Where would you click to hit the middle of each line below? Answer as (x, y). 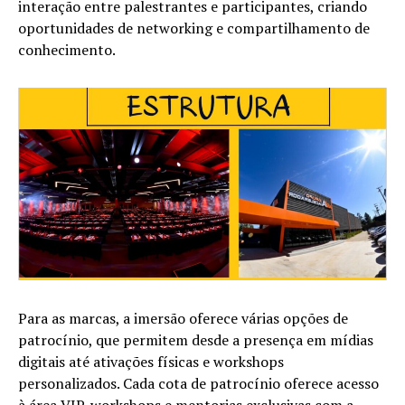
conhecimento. (67, 50)
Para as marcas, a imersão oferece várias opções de (183, 318)
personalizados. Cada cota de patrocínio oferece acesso (198, 383)
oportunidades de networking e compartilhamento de (194, 28)
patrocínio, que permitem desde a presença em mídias (196, 339)
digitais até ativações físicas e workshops (151, 361)
